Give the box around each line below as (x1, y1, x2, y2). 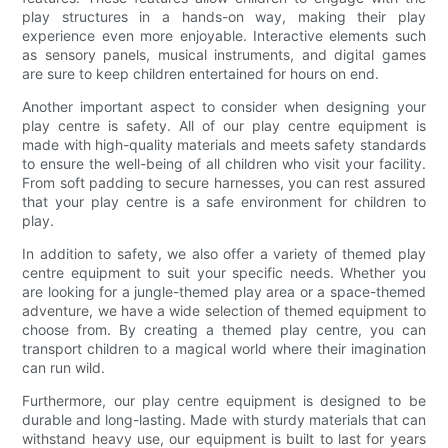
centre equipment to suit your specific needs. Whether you (22, 263, 426, 281)
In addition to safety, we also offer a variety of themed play (22, 244, 426, 262)
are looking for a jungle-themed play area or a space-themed (22, 282, 426, 300)
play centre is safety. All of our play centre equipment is (22, 116, 426, 134)
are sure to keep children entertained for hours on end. (22, 64, 380, 82)
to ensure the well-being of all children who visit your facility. (22, 154, 426, 172)
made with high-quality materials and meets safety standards (22, 135, 426, 153)
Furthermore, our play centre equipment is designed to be (22, 391, 426, 409)
